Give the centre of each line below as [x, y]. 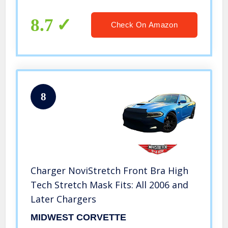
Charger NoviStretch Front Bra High [110, 171]
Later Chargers [64, 199]
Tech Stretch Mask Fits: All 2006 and [110, 185]
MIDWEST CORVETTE [79, 218]
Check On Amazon [144, 25]
